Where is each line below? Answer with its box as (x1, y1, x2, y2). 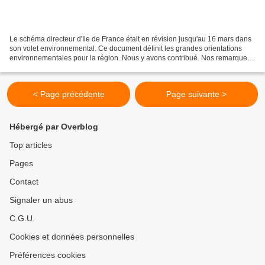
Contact (9, 177, 38, 187)
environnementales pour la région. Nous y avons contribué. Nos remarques (9, 54, 251, 63)
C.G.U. (9, 214, 35, 224)
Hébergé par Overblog (9, 122, 98, 132)
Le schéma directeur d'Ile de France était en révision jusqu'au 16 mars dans (9, 35, 251, 44)
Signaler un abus (9, 195, 73, 205)
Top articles (9, 140, 52, 150)
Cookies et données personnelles (9, 232, 134, 242)
